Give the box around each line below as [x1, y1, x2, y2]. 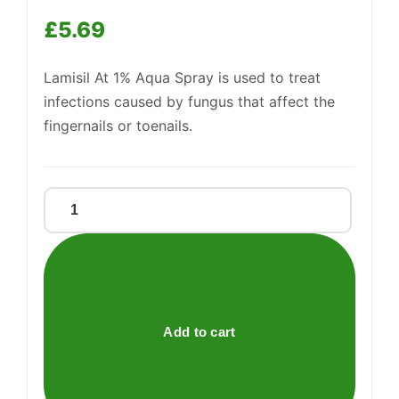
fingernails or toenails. [44, 117, 192, 134]
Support [100, 15, 142, 28]
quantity [45, 322, 100, 340]
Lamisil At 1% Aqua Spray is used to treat [44, 69, 321, 86]
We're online [104, 31, 150, 43]
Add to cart [163, 323, 236, 339]
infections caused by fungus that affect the [44, 93, 335, 110]
